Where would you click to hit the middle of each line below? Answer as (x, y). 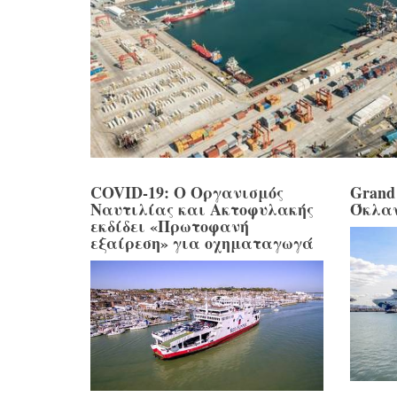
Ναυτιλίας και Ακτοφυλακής (202, 209)
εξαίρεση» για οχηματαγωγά (202, 242)
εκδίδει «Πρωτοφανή (170, 226)
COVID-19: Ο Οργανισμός (187, 192)
